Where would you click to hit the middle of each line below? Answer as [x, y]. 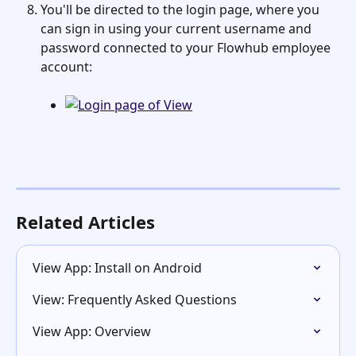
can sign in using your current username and [178, 28]
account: [66, 66]
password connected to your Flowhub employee [187, 47]
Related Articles [85, 222]
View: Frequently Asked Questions [135, 300]
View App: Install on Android [117, 268]
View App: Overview [92, 332]
